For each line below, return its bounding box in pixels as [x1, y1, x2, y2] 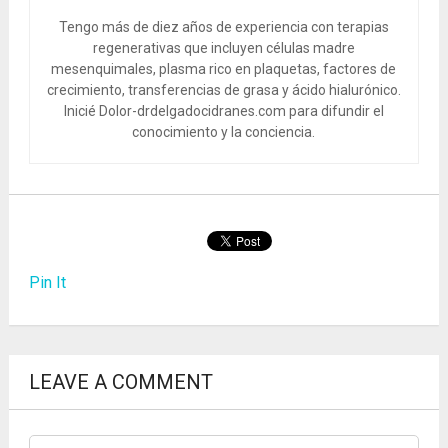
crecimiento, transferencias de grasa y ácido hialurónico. [46, 81, 401, 98]
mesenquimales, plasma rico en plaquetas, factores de [51, 60, 397, 77]
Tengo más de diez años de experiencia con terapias [58, 18, 389, 35]
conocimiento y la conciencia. [132, 123, 316, 140]
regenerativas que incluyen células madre [92, 39, 355, 56]
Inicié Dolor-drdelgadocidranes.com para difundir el [63, 102, 384, 119]
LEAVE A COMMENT [28, 369, 213, 394]
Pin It [28, 273, 66, 293]
